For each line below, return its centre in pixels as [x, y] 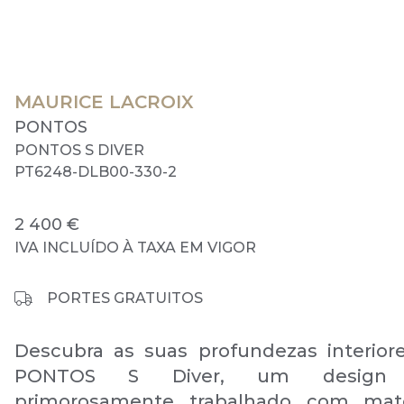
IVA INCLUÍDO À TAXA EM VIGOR [135, 248]
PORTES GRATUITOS [125, 298]
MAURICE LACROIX [104, 102]
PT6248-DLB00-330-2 [96, 172]
